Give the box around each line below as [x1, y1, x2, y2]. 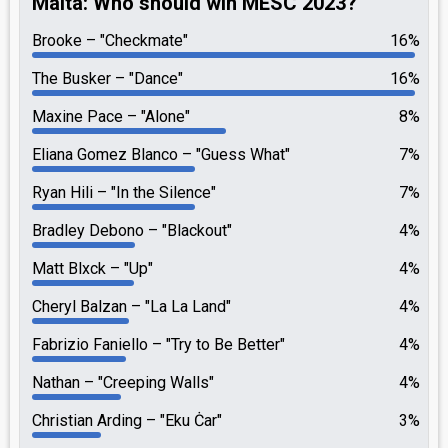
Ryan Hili [32, 183, 97, 202]
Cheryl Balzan [32, 297, 131, 316]
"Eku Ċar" [156, 411, 222, 430]
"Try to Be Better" [162, 335, 285, 354]
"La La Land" [141, 297, 231, 316]
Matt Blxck [32, 259, 110, 278]
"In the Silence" [107, 183, 216, 202]
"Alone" [137, 107, 190, 126]
